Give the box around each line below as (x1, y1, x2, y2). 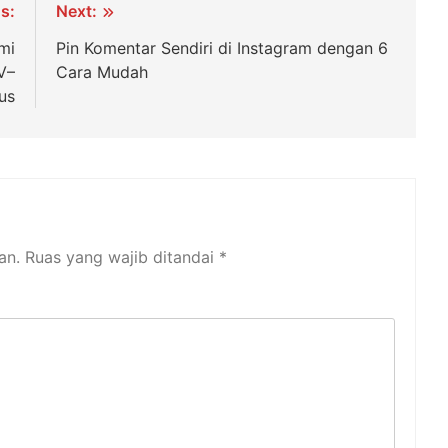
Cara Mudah (56, 62, 149, 83)
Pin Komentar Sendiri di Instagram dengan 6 (56, 38, 389, 59)
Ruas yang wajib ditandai (25, 247, 219, 268)
